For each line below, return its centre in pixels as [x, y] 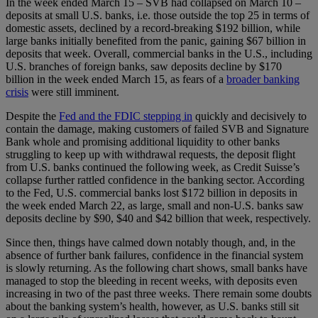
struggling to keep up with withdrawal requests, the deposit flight [150, 155]
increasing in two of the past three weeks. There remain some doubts [159, 294]
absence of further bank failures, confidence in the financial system [154, 256]
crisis [17, 92]
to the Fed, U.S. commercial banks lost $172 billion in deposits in [152, 193]
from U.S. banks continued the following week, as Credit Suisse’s [153, 168]
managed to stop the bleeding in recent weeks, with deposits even [152, 281]
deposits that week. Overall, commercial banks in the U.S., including [159, 54]
